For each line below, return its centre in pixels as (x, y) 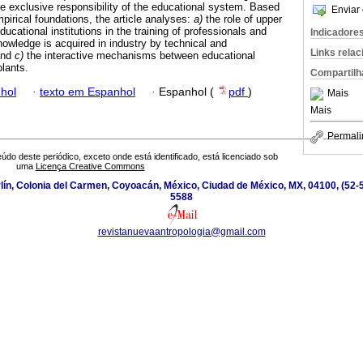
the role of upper (242, 19)
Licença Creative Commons (90, 167)
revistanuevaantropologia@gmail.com (181, 231)
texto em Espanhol (88, 92)
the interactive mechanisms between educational (139, 56)
